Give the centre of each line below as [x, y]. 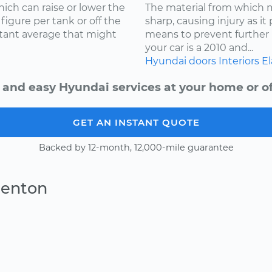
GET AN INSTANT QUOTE [136, 122]
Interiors [239, 61]
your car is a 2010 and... [199, 47]
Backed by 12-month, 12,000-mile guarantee [136, 147]
